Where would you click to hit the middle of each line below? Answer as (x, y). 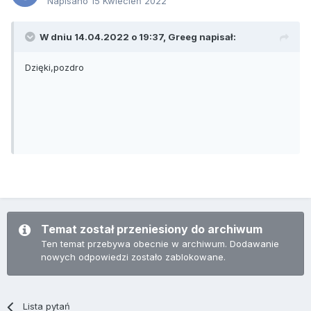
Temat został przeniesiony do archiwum (152, 229)
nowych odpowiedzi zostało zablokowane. (133, 257)
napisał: (217, 37)
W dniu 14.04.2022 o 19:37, (104, 37)
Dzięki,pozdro (54, 68)
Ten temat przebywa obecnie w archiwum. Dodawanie (160, 244)
